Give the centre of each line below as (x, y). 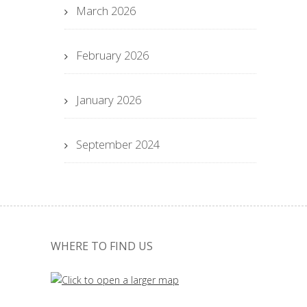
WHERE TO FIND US (102, 246)
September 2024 (118, 144)
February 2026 (112, 55)
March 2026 (106, 11)
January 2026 (109, 100)
